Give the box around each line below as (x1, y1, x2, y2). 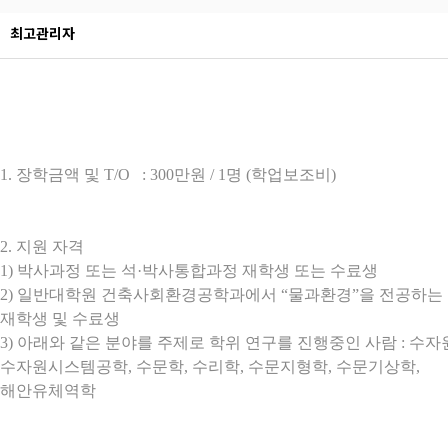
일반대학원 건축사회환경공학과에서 (17, 286, 281, 303)
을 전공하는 (359, 286, 443, 303)
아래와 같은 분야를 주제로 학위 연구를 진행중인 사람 (17, 334, 401, 351)
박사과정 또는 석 (17, 262, 137, 279)
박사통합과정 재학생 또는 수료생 (142, 262, 378, 279)
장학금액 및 (16, 166, 104, 183)
